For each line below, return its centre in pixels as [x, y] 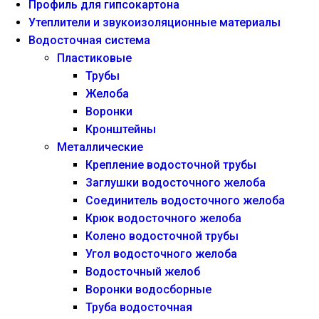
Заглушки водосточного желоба [176, 183]
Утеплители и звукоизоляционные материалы [155, 23]
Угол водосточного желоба [161, 254]
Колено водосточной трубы [162, 236]
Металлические [100, 147]
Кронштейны [121, 130]
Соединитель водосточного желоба [185, 201]
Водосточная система [89, 41]
